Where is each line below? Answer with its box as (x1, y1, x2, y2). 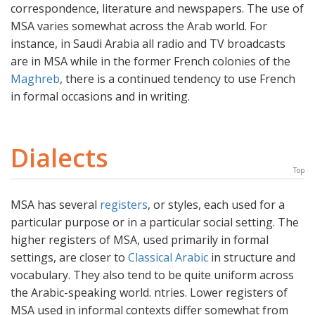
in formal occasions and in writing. (11, 89, 190, 105)
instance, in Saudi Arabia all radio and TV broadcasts (11, 36, 285, 52)
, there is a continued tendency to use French (60, 71, 295, 87)
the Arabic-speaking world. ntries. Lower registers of (11, 285, 288, 301)
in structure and (208, 250, 295, 266)
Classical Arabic (128, 250, 208, 266)
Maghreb (11, 71, 60, 87)
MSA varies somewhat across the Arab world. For (11, 18, 267, 34)
